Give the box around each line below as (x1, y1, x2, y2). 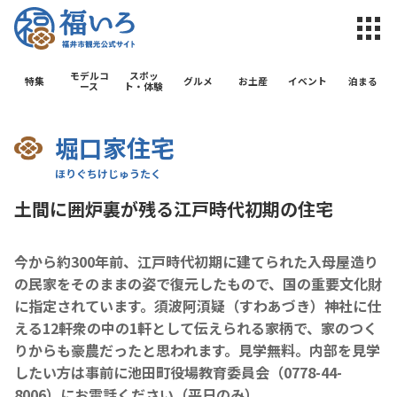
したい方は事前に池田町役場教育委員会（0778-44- (14, 361, 342, 383)
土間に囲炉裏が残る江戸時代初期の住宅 (14, 195, 333, 222)
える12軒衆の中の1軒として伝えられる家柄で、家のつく (14, 316, 378, 339)
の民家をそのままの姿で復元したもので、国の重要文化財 (14, 272, 382, 294)
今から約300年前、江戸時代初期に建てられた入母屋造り (14, 250, 378, 272)
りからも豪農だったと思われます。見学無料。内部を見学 (14, 339, 380, 361)
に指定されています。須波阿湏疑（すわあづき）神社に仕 (14, 294, 381, 316)
